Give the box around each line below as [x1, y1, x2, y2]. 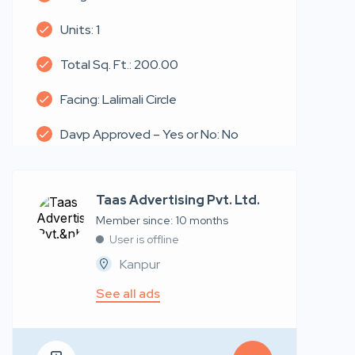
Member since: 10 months [96, 212, 228, 227]
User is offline [109, 231, 179, 246]
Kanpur [120, 255, 160, 273]
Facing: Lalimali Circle [60, 90, 177, 108]
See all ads [96, 284, 160, 302]
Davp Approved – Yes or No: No [60, 125, 239, 143]
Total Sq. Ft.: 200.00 [60, 55, 178, 73]
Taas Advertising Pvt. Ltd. [96, 191, 260, 208]
